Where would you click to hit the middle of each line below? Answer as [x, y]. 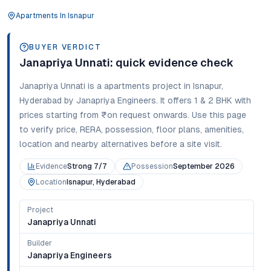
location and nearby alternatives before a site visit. [121, 144]
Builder [40, 243]
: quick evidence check [172, 63]
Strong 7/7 [87, 166]
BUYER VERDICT [65, 47]
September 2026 [204, 166]
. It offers [174, 100]
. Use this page [217, 115]
